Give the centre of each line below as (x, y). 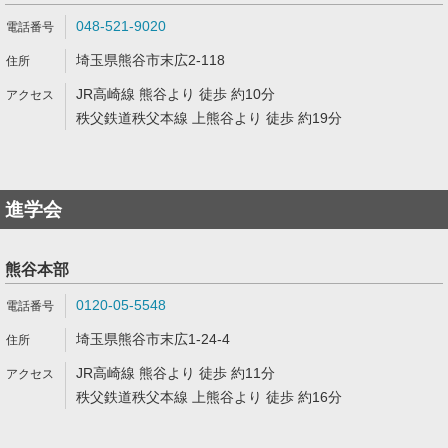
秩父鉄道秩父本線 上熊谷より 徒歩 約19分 (209, 118)
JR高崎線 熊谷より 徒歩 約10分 (175, 94)
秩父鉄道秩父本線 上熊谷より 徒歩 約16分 (209, 397)
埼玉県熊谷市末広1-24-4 (153, 339)
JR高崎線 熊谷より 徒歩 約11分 (175, 373)
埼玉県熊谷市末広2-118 (150, 60)
